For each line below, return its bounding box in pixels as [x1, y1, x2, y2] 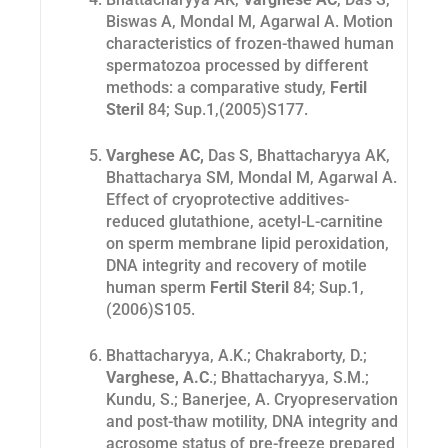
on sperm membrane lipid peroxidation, [106, 234, 389, 254]
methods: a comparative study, [106, 78, 330, 98]
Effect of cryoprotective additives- [106, 190, 349, 210]
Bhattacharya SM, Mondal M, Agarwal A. [106, 168, 397, 188]
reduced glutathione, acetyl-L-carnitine [106, 212, 383, 232]
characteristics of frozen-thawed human [106, 34, 394, 54]
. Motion [335, 12, 393, 32]
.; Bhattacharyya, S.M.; [209, 368, 369, 388]
